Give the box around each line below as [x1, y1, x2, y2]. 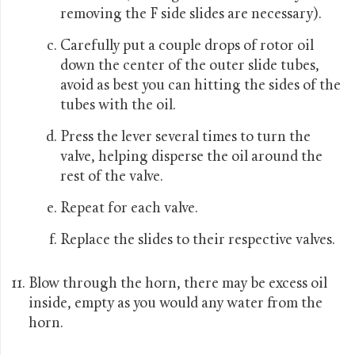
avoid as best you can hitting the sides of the [60, 78, 341, 94]
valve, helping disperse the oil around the [60, 149, 323, 165]
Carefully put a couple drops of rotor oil [60, 38, 314, 54]
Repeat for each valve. [60, 200, 198, 216]
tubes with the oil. [60, 97, 176, 113]
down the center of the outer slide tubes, [60, 58, 319, 74]
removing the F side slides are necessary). [60, 6, 322, 22]
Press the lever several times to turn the [60, 129, 311, 145]
